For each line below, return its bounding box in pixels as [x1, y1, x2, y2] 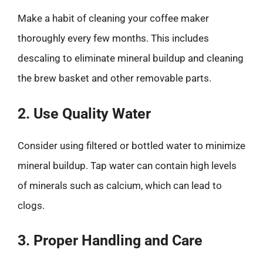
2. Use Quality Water [18, 104, 151, 122]
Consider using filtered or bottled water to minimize [18, 139, 245, 151]
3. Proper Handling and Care [18, 232, 203, 249]
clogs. [18, 199, 45, 211]
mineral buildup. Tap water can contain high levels [18, 159, 237, 171]
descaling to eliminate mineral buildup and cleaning [18, 52, 244, 64]
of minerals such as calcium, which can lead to [18, 179, 222, 191]
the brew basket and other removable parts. [18, 72, 211, 84]
